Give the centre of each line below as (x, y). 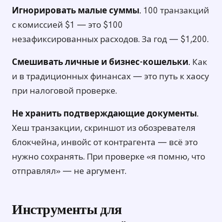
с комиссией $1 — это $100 (67, 25)
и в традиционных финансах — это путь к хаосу (111, 77)
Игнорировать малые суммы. (77, 11)
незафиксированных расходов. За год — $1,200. (110, 39)
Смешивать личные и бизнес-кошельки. (101, 62)
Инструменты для (67, 211)
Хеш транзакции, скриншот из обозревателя (104, 128)
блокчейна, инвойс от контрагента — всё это (105, 142)
